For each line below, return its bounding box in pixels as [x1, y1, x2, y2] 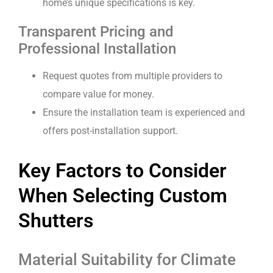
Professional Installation [18, 40, 176, 58]
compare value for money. [43, 88, 154, 101]
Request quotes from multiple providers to [43, 70, 222, 82]
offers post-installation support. [43, 125, 178, 137]
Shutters [18, 209, 93, 233]
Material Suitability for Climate [18, 250, 236, 269]
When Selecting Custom [18, 184, 227, 208]
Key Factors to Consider [18, 159, 227, 183]
